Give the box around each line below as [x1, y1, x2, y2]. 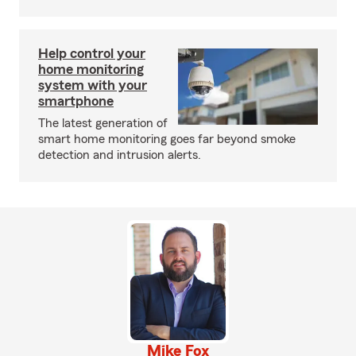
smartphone [38, 94, 114, 108]
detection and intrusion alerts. [38, 149, 201, 161]
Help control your [38, 46, 145, 60]
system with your [38, 78, 147, 92]
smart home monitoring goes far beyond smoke [38, 133, 296, 145]
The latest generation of [38, 117, 168, 130]
